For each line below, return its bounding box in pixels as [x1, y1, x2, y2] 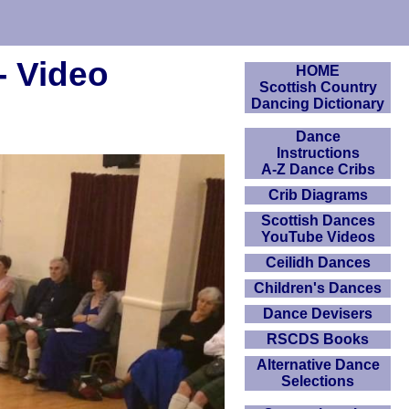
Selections [281, 373, 354, 389]
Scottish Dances [260, 213, 375, 228]
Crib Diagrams [267, 187, 368, 203]
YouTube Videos [260, 229, 375, 245]
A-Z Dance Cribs [260, 162, 375, 177]
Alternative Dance [256, 357, 380, 372]
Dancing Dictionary [251, 96, 384, 111]
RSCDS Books [267, 331, 369, 347]
